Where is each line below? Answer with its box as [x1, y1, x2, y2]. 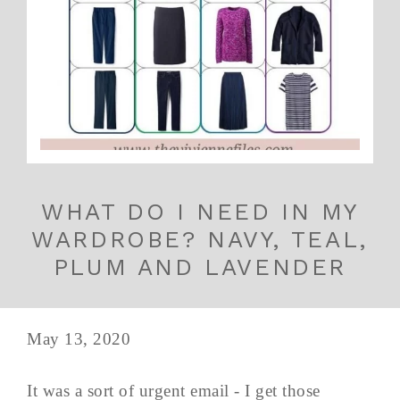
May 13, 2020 [27, 329, 130, 348]
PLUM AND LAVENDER [53, 253, 347, 280]
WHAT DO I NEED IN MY [40, 197, 359, 225]
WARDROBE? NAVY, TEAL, [31, 225, 369, 253]
